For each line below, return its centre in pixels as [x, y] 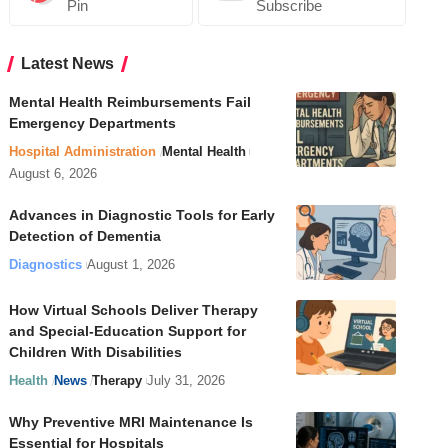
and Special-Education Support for [128, 331]
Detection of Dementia [85, 236]
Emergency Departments [93, 123]
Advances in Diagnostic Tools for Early [142, 215]
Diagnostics [46, 265]
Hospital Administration [83, 152]
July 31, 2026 [185, 381]
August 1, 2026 [130, 265]
